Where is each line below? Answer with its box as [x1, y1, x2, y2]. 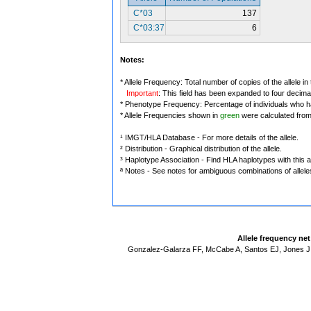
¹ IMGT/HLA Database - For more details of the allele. [120, 133, 299, 142]
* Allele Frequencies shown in [120, 111, 220, 119]
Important [126, 89, 158, 97]
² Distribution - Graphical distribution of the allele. [120, 144, 282, 153]
